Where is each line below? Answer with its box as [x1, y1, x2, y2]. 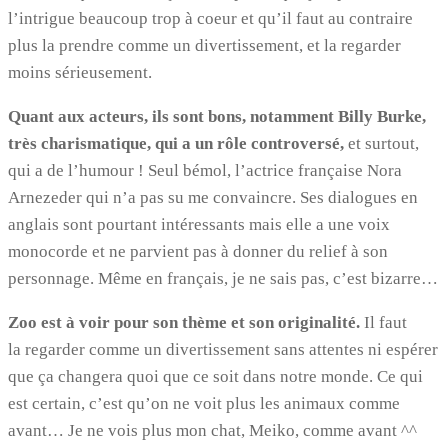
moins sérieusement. [8, 62, 152, 82]
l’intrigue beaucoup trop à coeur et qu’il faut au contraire [8, 8, 413, 28]
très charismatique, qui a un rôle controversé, [8, 133, 344, 153]
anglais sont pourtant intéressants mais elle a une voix [8, 214, 390, 234]
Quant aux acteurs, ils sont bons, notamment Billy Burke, [8, 106, 426, 126]
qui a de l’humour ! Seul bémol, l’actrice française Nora [8, 160, 402, 180]
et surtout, [344, 133, 419, 153]
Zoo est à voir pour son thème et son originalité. [8, 312, 360, 332]
